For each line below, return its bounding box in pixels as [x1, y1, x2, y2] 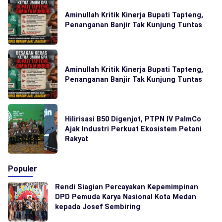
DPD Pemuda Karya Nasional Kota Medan [55, 192, 196, 201]
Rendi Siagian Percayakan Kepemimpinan [55, 182, 198, 191]
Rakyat [65, 134, 88, 143]
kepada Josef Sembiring [55, 202, 140, 211]
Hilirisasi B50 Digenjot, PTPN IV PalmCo [65, 114, 201, 123]
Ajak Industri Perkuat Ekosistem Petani [65, 124, 202, 133]
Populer [8, 164, 37, 173]
